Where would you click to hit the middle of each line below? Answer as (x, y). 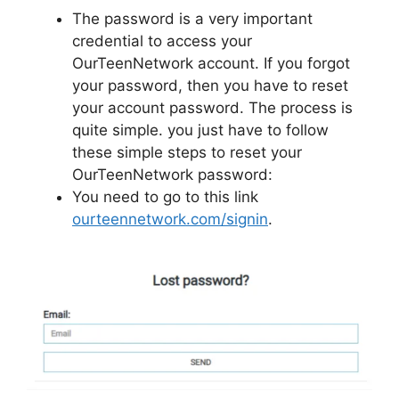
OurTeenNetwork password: (172, 175)
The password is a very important (192, 19)
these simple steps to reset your (187, 153)
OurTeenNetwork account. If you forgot (211, 64)
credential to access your (162, 41)
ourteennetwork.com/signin (170, 220)
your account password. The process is (212, 108)
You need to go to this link (165, 197)
